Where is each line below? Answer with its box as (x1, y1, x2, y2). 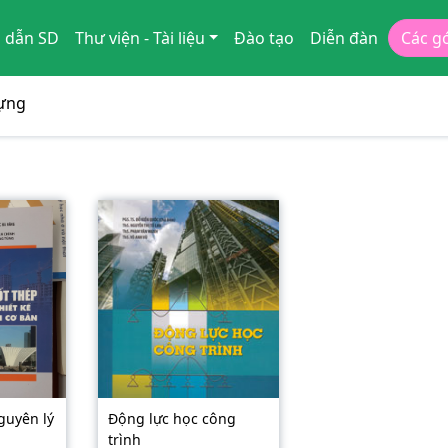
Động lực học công (107, 409, 236, 428)
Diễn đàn (310, 27, 379, 49)
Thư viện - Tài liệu (74, 27, 205, 49)
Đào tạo (234, 27, 295, 49)
